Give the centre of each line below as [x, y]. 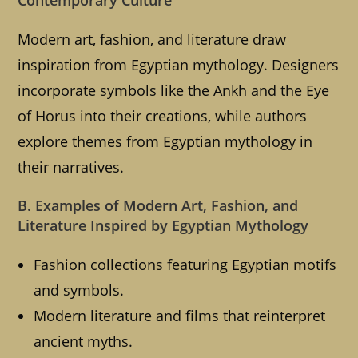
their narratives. [71, 167]
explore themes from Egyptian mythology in [165, 142]
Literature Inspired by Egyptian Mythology [163, 226]
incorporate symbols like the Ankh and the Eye [174, 91]
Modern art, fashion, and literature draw [152, 40]
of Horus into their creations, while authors [163, 116]
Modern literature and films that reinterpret [180, 316]
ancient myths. [84, 342]
